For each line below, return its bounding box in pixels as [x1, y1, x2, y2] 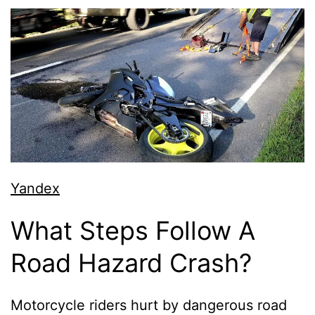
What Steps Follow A [11, 215, 255, 247]
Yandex [11, 180, 60, 198]
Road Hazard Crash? [11, 247, 252, 279]
